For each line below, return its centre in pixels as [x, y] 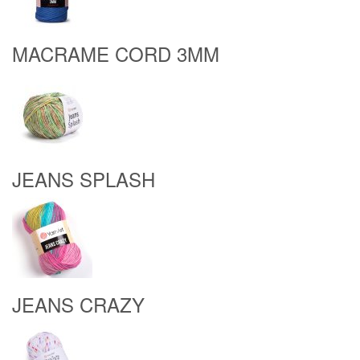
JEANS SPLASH [84, 179]
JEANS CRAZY [78, 304]
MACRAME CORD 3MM [116, 53]
